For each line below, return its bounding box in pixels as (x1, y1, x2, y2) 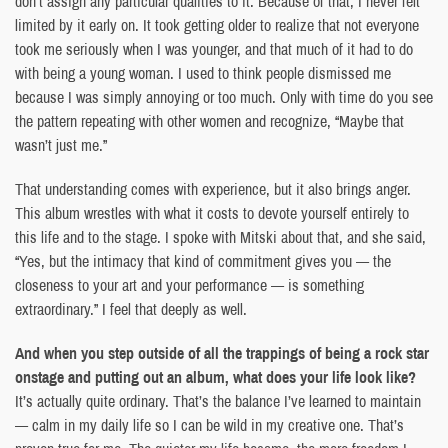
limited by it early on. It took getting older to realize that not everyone (15, 13, 419, 36)
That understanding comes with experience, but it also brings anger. (15, 177, 411, 200)
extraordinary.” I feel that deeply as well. (15, 297, 247, 320)
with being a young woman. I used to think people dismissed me (15, 61, 391, 84)
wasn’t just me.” (15, 133, 107, 156)
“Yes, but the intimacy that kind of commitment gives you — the (15, 249, 391, 272)
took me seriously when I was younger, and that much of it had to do (15, 37, 413, 60)
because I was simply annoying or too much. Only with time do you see (15, 85, 433, 108)
